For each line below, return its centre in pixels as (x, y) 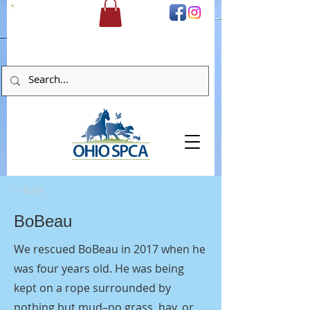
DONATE (36, 12)
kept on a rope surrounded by (92, 288)
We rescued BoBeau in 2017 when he (110, 249)
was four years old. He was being (99, 268)
